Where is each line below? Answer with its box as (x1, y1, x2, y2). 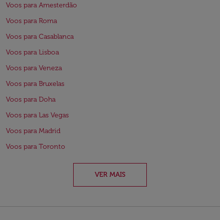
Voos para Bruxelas (6, 80, 64, 88)
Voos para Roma (6, 17, 57, 25)
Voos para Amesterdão (6, 1, 77, 9)
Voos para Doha (6, 95, 55, 104)
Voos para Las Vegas (6, 111, 69, 119)
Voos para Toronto (6, 142, 65, 151)
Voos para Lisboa (6, 48, 59, 56)
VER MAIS (95, 170, 125, 179)
